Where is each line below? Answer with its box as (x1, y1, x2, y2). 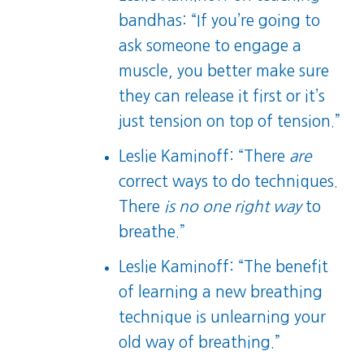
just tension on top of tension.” (119, 114, 341, 130)
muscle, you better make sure (119, 63, 330, 80)
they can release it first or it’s (119, 89, 326, 105)
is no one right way (164, 199, 302, 215)
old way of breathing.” (119, 335, 281, 351)
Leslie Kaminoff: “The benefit (119, 259, 329, 275)
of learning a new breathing (119, 284, 323, 301)
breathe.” (119, 224, 186, 240)
